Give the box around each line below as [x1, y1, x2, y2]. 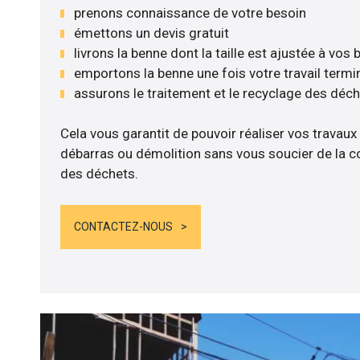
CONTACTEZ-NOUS [73, 219, 173, 233]
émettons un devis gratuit [73, 24, 229, 41]
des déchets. [59, 166, 138, 182]
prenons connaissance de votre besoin [73, 4, 306, 21]
